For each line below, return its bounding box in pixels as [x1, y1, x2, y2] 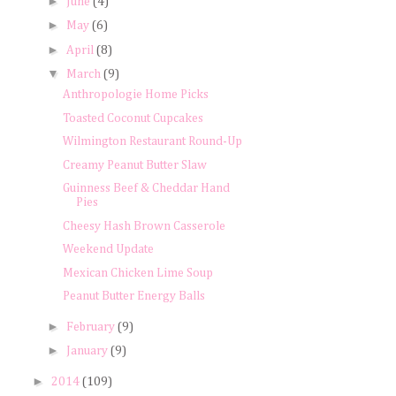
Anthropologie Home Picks [62, 88, 209, 101]
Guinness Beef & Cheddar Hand [62, 182, 230, 194]
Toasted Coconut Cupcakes [62, 111, 203, 125]
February [65, 320, 118, 333]
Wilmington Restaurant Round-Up [62, 135, 242, 148]
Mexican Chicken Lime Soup [62, 266, 213, 279]
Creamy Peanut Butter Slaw [62, 158, 207, 171]
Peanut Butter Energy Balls [62, 290, 205, 302]
